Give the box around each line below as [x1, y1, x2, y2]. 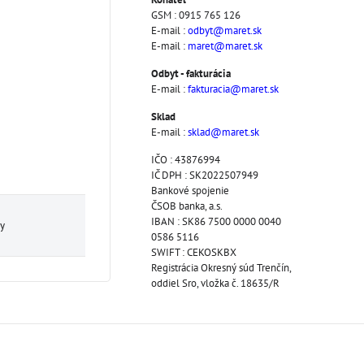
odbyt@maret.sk [188, 24, 262, 37]
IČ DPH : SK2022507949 [151, 168, 258, 182]
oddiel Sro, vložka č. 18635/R [151, 276, 279, 290]
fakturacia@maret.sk [188, 82, 279, 96]
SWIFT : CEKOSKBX [151, 245, 236, 259]
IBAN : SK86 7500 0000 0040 [151, 214, 281, 228]
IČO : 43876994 [151, 153, 220, 167]
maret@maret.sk [188, 39, 262, 53]
